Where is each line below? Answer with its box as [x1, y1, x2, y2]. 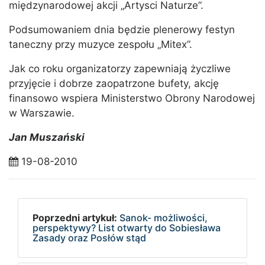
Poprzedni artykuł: [33, 212, 117, 224]
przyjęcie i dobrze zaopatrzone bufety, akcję [9, 77, 219, 90]
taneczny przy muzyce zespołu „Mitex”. [9, 38, 192, 51]
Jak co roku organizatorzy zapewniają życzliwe [9, 63, 231, 75]
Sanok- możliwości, [119, 212, 208, 224]
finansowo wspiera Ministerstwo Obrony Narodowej [9, 92, 255, 105]
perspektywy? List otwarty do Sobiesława [33, 222, 221, 234]
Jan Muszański [9, 131, 85, 144]
